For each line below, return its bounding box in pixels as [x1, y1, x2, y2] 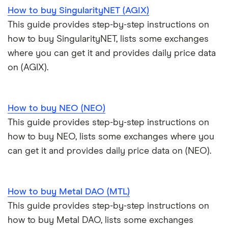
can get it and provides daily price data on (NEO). [8, 146, 211, 156]
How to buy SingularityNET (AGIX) [8, 6, 149, 15]
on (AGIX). [8, 63, 48, 72]
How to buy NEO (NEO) [8, 103, 105, 113]
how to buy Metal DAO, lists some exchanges [8, 215, 193, 225]
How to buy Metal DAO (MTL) [8, 187, 130, 196]
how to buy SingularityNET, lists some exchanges [8, 34, 209, 44]
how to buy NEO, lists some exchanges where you [8, 132, 214, 141]
